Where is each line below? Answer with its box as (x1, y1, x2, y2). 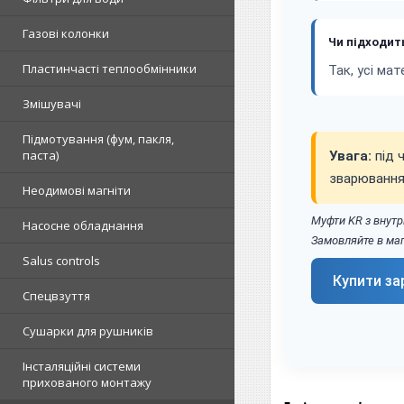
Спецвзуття (23, 288, 90, 304)
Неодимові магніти (23, 182, 131, 198)
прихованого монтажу (23, 374, 151, 390)
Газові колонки (23, 25, 109, 41)
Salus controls (23, 252, 100, 269)
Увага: (329, 147, 372, 164)
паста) (23, 147, 59, 163)
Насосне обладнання (23, 217, 143, 234)
